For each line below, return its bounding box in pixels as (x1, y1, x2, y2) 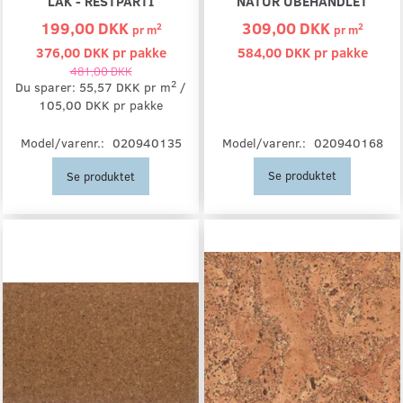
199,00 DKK (40, 16, 132, 39)
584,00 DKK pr (237, 43, 331, 61)
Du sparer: (15, 78, 79, 95)
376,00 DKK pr (35, 43, 130, 61)
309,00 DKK (241, 16, 334, 39)
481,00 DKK (69, 63, 132, 78)
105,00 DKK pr (39, 96, 130, 113)
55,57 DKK (79, 78, 144, 95)
